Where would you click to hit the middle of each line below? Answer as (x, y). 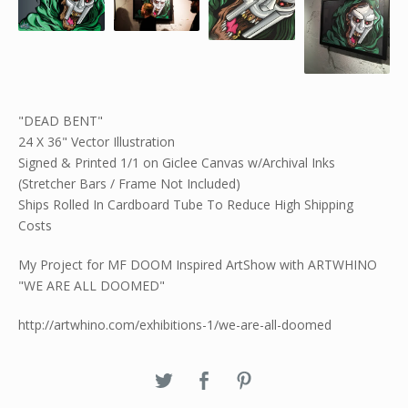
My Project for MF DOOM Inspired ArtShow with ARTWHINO (198, 264)
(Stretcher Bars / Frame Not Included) (129, 183)
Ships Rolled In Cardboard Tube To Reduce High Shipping (186, 204)
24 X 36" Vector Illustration (97, 141)
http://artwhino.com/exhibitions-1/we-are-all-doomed (175, 324)
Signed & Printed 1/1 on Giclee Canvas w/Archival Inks (177, 162)
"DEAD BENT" (61, 120)
